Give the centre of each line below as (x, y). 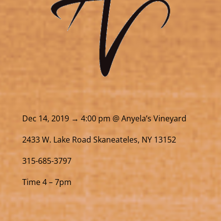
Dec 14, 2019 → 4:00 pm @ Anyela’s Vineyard (104, 118)
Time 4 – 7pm (47, 182)
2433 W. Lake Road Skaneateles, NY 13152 (99, 139)
